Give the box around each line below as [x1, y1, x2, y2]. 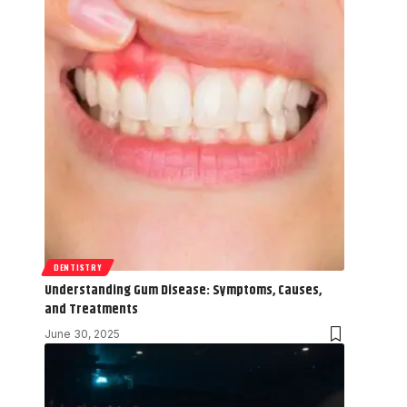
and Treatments [45, 298, 138, 320]
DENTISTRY [54, 260, 103, 273]
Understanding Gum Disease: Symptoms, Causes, [45, 279, 322, 301]
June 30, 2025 [45, 326, 120, 341]
